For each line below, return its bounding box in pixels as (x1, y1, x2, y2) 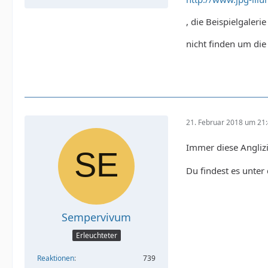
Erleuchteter (75, 230, 117, 240)
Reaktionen (37, 252, 74, 263)
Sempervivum (62, 210, 131, 225)
